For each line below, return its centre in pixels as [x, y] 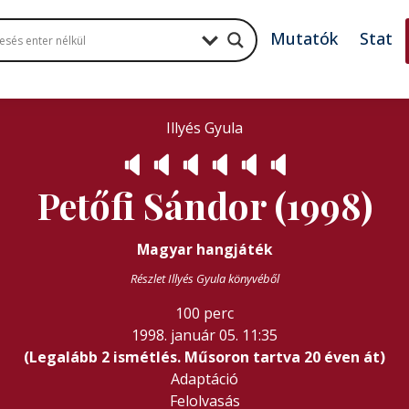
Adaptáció [204, 379]
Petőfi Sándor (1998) [204, 205]
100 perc [204, 314]
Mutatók [304, 38]
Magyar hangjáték [204, 250]
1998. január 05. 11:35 [204, 336]
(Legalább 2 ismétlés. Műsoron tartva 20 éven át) [204, 357]
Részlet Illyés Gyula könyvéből [204, 279]
